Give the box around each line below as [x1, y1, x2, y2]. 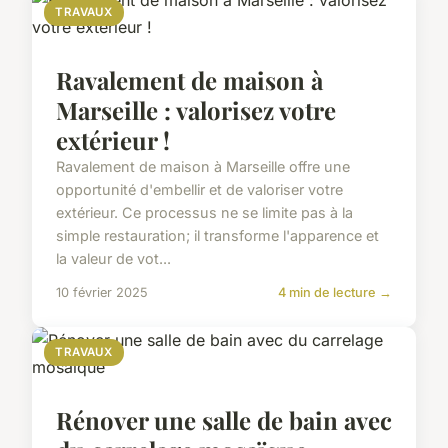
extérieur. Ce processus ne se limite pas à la [56, 204, 353, 222]
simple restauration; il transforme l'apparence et [56, 227, 379, 245]
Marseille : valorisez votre [56, 94, 336, 127]
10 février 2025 [56, 285, 148, 301]
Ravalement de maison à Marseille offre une [56, 158, 350, 176]
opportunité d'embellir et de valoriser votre [56, 181, 343, 199]
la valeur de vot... [56, 250, 171, 268]
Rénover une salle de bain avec [56, 404, 392, 437]
